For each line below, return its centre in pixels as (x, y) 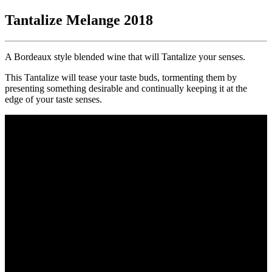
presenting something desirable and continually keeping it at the (126, 88)
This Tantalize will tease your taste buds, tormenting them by (121, 77)
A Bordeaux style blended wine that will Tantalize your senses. (125, 56)
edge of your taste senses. (53, 99)
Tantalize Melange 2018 (79, 20)
